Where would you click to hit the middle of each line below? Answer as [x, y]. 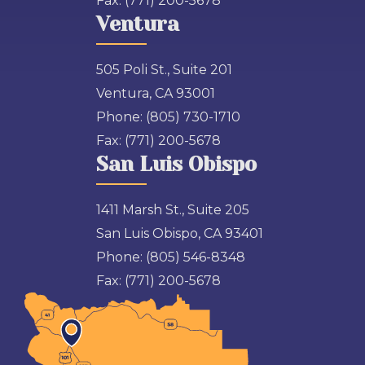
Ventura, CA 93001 [156, 93]
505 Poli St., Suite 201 [164, 70]
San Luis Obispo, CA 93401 [180, 233]
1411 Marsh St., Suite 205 [173, 210]
